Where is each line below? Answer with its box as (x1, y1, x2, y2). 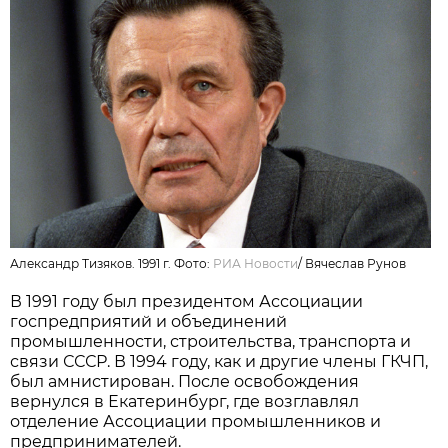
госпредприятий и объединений (10, 311, 288, 331)
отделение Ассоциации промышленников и (10, 411, 382, 431)
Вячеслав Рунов (305, 255, 407, 271)
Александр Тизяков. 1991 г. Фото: (10, 255, 214, 271)
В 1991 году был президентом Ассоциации (10, 291, 364, 311)
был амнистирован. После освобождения (10, 371, 360, 391)
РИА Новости (213, 255, 299, 271)
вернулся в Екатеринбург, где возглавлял (10, 391, 360, 411)
